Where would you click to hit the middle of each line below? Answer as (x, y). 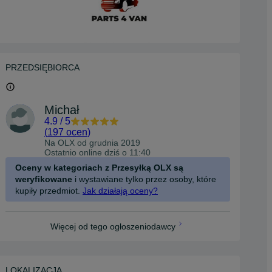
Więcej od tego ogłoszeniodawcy (113, 226)
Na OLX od (67, 143)
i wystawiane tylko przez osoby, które (144, 179)
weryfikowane (44, 179)
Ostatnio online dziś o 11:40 (97, 152)
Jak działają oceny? (120, 191)
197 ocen (67, 132)
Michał (62, 110)
